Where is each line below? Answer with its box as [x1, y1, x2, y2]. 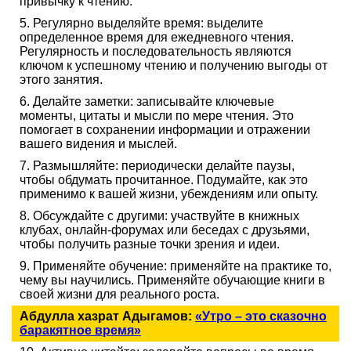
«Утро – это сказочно [195, 309, 327, 323]
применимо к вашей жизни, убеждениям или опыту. [20, 186, 318, 201]
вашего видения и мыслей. [20, 136, 177, 150]
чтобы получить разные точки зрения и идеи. [20, 237, 280, 251]
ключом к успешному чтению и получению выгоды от [20, 58, 327, 72]
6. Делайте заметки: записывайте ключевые [20, 94, 274, 108]
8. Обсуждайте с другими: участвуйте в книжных [20, 208, 299, 223]
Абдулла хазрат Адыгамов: [20, 309, 195, 323]
